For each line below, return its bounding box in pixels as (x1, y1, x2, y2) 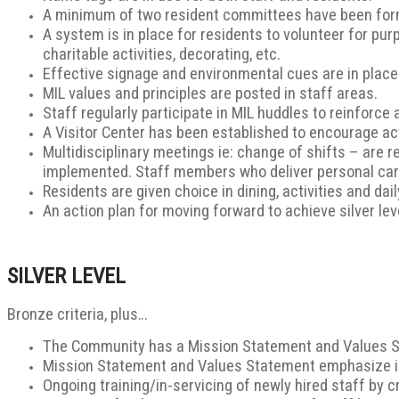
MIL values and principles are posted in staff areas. (43, 84, 378, 104)
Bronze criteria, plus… (7, 305, 148, 325)
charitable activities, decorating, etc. (43, 45, 281, 65)
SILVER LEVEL (7, 264, 131, 289)
